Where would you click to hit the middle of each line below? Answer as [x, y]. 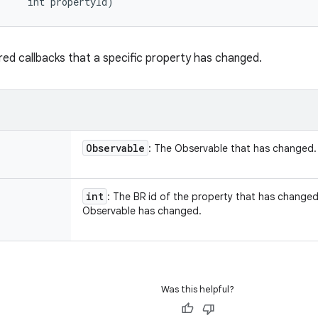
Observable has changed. [142, 211]
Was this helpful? [198, 289]
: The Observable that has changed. [232, 148]
